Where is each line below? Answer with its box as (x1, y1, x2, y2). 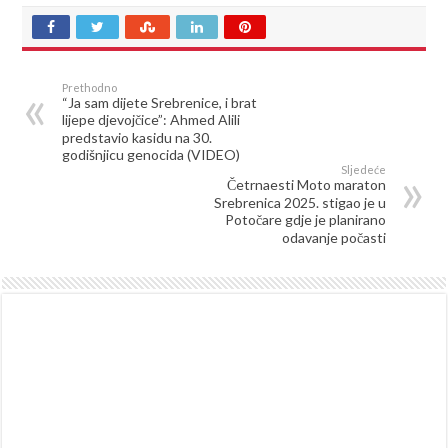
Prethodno (62, 80, 118, 94)
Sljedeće (340, 162, 386, 176)
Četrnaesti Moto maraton (226, 175, 386, 193)
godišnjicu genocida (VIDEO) (62, 145, 241, 163)
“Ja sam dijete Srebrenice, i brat (62, 93, 258, 111)
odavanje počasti (281, 228, 386, 246)
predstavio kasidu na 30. (62, 128, 213, 146)
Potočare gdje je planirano (224, 210, 386, 228)
